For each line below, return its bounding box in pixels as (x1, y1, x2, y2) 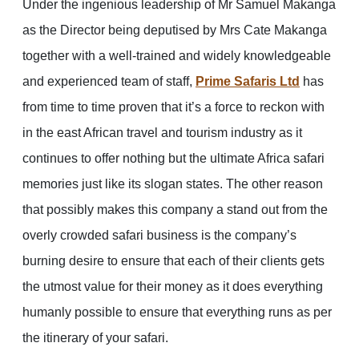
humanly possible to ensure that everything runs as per (22, 305, 332, 320)
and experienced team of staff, (22, 75, 196, 89)
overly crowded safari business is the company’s (22, 228, 296, 243)
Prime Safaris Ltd (196, 75, 300, 89)
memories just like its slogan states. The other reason (22, 177, 323, 192)
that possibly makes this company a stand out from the (22, 203, 328, 217)
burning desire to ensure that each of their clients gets (22, 254, 325, 268)
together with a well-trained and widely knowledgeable (22, 49, 331, 63)
